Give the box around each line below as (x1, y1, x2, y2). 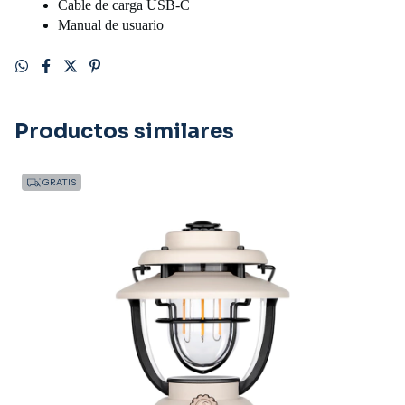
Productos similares (14, 118, 234, 145)
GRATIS (41, 175, 76, 188)
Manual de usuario (58, 16, 164, 33)
